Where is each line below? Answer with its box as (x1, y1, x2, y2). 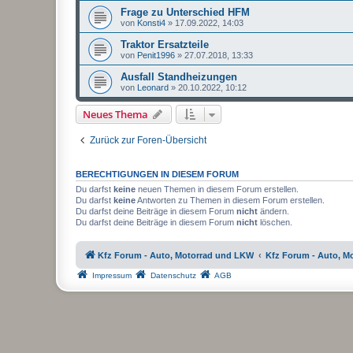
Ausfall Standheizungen (121, 71, 237, 84)
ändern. (258, 206, 289, 217)
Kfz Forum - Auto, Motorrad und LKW (98, 250, 254, 260)
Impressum (92, 270, 132, 280)
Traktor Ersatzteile (121, 39, 209, 51)
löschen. (258, 217, 292, 228)
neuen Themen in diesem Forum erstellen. (136, 184, 299, 195)
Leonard (137, 83, 169, 93)
